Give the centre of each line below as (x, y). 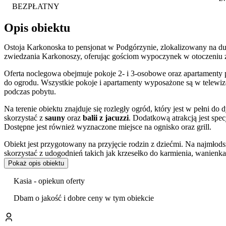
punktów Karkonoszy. (39, 197)
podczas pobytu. (30, 91)
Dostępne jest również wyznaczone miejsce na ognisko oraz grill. (108, 127)
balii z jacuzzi (106, 118)
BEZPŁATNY (36, 6)
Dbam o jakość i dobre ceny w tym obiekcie (84, 198)
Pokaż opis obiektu (36, 163)
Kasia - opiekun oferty (49, 181)
